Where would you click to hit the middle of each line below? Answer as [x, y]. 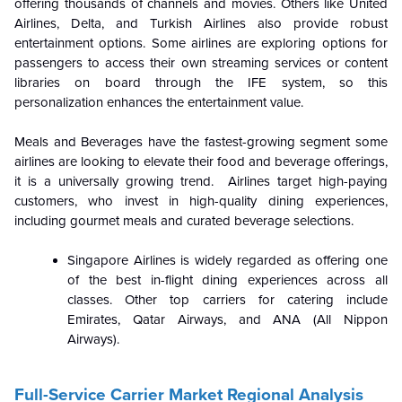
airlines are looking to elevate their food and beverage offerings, [201, 162]
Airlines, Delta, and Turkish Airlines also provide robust [201, 24]
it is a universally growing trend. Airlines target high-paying [201, 182]
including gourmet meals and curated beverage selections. [184, 221]
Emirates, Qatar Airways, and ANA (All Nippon [227, 320]
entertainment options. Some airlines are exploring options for [201, 44]
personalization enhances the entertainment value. [159, 103]
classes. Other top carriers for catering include [227, 300]
